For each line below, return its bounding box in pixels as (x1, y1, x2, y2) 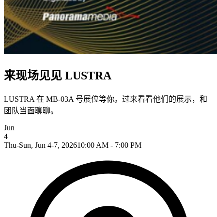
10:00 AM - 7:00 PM (77, 140, 141, 149)
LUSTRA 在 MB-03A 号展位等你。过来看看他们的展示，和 (4, 94, 207, 103)
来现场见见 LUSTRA (4, 69, 111, 82)
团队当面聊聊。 (4, 106, 58, 115)
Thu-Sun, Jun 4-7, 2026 (4, 140, 77, 149)
